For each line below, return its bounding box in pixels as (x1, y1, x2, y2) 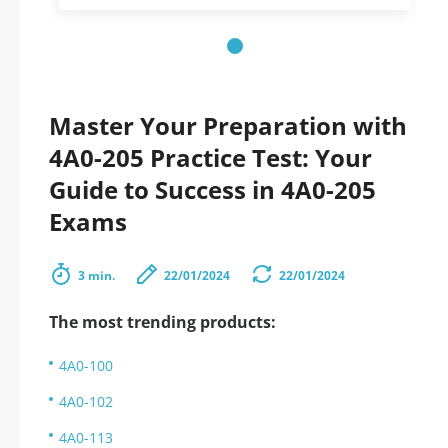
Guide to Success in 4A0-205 (49, 173, 376, 206)
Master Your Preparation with (49, 109, 407, 142)
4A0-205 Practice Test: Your (49, 141, 372, 174)
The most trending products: (49, 311, 276, 333)
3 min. (78, 267, 115, 284)
